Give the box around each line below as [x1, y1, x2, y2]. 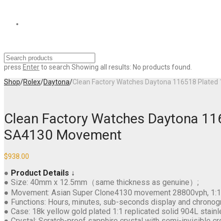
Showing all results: [72, 63, 131, 71]
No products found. [133, 63, 192, 71]
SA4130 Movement [4, 126, 122, 143]
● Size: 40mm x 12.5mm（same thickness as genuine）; [4, 177, 199, 187]
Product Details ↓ [11, 168, 75, 178]
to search [39, 63, 70, 71]
